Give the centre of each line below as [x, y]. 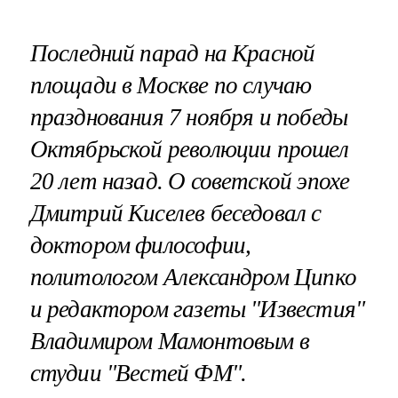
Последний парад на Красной [172, 53]
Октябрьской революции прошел [189, 149]
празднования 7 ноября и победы [189, 117]
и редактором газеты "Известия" [197, 309]
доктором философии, [140, 245]
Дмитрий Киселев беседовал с [175, 213]
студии [68, 373]
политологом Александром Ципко [193, 277]
